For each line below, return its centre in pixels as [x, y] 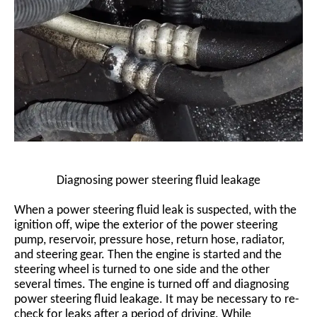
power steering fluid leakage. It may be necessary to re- [157, 299]
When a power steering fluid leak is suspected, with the [155, 210]
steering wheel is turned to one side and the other [142, 270]
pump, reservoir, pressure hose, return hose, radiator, [149, 240]
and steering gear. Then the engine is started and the [148, 255]
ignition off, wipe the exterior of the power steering [146, 225]
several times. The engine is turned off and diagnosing [151, 284]
